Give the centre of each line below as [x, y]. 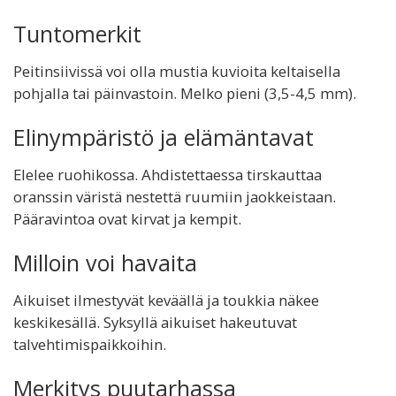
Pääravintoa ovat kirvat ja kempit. [127, 219]
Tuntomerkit [77, 34]
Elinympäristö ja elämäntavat [164, 137]
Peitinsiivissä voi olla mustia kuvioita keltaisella [177, 71]
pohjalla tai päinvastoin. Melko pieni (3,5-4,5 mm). [185, 93]
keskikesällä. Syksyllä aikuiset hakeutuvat [155, 322]
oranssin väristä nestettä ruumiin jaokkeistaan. [175, 197]
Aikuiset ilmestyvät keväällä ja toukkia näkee [166, 300]
